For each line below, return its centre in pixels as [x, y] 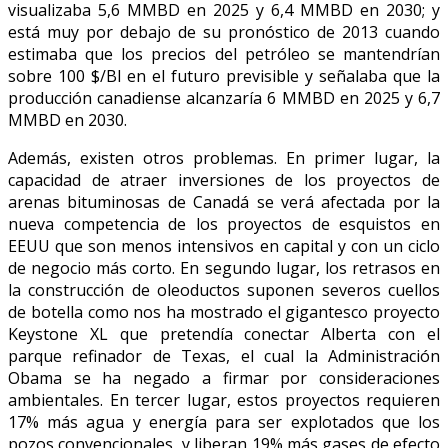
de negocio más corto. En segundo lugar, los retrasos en [224, 267]
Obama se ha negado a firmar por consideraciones [224, 377]
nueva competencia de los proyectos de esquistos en [224, 223]
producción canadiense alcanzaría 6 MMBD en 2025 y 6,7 [224, 97]
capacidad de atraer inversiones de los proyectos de [224, 179]
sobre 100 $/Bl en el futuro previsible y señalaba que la [224, 75]
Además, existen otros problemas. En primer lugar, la [224, 157]
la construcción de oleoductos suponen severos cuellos [224, 289]
